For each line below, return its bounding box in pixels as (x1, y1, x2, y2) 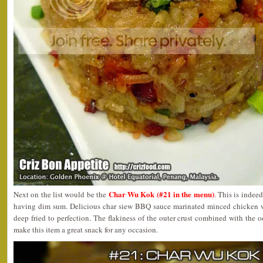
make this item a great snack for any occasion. (14, 224, 158, 235)
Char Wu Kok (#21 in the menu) (106, 188, 214, 200)
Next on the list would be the (14, 188, 107, 200)
